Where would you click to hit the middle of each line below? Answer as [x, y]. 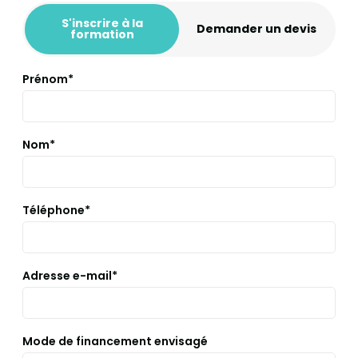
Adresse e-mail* [70, 275]
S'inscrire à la [102, 24]
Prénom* [48, 79]
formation [102, 35]
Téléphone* [56, 210]
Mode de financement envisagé [115, 341]
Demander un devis [256, 29]
